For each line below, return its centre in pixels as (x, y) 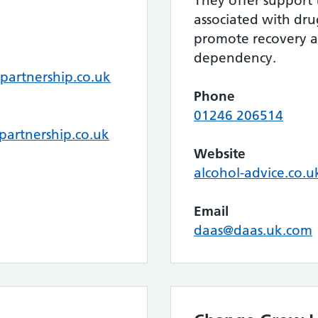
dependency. (235, 58)
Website (220, 154)
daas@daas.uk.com (253, 230)
